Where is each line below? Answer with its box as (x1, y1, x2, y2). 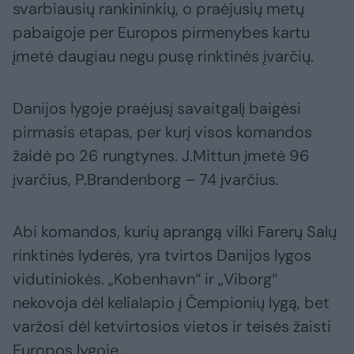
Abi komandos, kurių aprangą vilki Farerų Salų (13, 221, 337, 243)
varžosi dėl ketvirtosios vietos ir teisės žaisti (13, 316, 331, 337)
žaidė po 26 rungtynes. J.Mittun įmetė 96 (13, 145, 310, 167)
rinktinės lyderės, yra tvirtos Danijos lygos (13, 245, 311, 266)
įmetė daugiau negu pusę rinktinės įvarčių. (13, 46, 314, 67)
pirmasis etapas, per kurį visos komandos (13, 122, 312, 143)
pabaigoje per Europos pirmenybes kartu (13, 22, 310, 43)
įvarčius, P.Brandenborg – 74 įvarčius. (13, 169, 279, 190)
